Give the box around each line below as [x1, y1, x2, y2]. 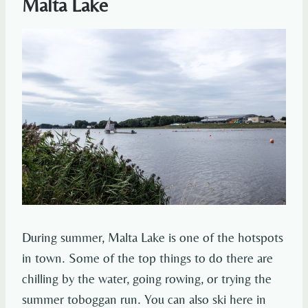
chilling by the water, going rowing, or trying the [22, 271, 272, 287]
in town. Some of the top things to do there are [22, 250, 273, 266]
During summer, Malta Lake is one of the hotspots [22, 230, 283, 245]
